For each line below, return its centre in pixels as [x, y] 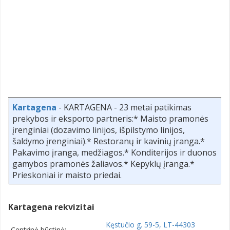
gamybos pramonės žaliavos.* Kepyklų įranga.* [103, 164]
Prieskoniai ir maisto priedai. [67, 175]
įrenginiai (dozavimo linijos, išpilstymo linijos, [99, 130]
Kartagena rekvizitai [51, 207]
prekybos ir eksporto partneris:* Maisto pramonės [110, 118]
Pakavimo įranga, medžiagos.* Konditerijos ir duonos [114, 152]
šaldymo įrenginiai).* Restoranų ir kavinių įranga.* [109, 141]
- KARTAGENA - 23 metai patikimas [124, 107]
